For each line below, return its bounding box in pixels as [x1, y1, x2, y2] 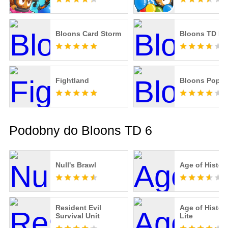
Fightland [55, 76, 89, 85]
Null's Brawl [55, 161, 96, 169]
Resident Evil [55, 204, 101, 212]
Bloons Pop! [179, 76, 223, 85]
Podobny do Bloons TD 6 [9, 123, 152, 138]
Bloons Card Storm [55, 30, 121, 38]
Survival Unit [55, 212, 100, 220]
